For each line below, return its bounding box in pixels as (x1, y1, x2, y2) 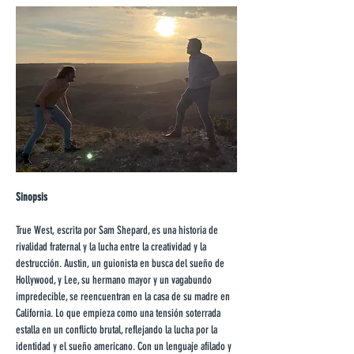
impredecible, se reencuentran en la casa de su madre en (16, 290, 232, 303)
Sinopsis (16, 190, 47, 204)
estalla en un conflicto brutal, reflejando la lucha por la (16, 323, 220, 337)
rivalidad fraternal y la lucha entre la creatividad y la (16, 240, 209, 254)
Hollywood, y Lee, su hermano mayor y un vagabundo (16, 273, 214, 287)
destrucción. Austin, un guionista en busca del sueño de (16, 257, 227, 270)
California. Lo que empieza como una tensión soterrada (16, 307, 223, 320)
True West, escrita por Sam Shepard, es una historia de (16, 224, 220, 237)
